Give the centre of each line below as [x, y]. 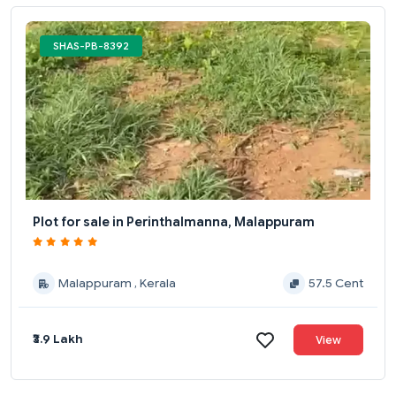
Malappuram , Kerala [117, 283]
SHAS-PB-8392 [91, 46]
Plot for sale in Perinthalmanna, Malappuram [174, 221]
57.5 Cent [336, 283]
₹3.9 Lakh [58, 339]
